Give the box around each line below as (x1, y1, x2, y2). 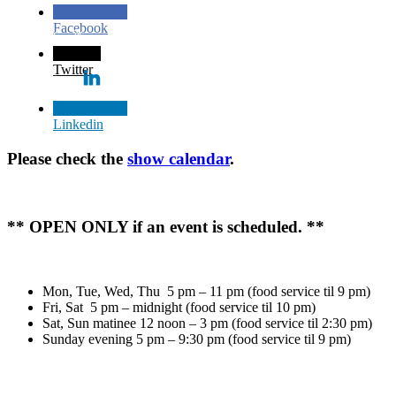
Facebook (53, 20, 108, 36)
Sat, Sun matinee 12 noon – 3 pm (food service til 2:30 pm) (42, 316, 372, 331)
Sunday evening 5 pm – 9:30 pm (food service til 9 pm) (42, 331, 351, 347)
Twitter (53, 62, 93, 78)
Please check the (7, 148, 127, 168)
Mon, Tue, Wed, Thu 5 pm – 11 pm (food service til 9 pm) (42, 284, 370, 300)
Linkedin (53, 117, 103, 133)
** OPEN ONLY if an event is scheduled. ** (7, 217, 324, 237)
